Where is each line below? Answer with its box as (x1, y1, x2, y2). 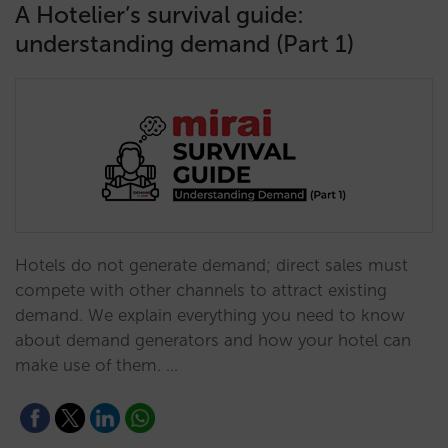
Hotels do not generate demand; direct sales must (15, 255, 408, 275)
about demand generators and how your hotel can (15, 330, 411, 350)
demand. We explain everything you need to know (15, 305, 405, 325)
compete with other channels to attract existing (15, 280, 387, 300)
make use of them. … (15, 355, 178, 375)
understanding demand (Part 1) (15, 29, 354, 58)
